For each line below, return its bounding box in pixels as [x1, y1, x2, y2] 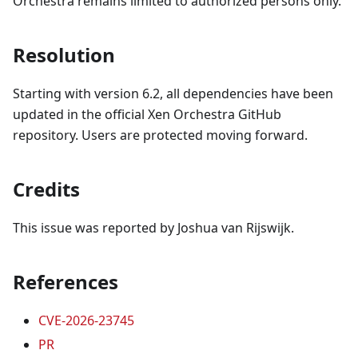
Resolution [13, 42, 115, 69]
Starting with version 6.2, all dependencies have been [13, 85, 333, 103]
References [13, 268, 118, 296]
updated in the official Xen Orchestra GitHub [13, 105, 281, 124]
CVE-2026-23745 [38, 312, 134, 330]
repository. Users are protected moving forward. [13, 126, 308, 145]
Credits [13, 176, 80, 203]
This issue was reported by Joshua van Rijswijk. [13, 219, 294, 237]
